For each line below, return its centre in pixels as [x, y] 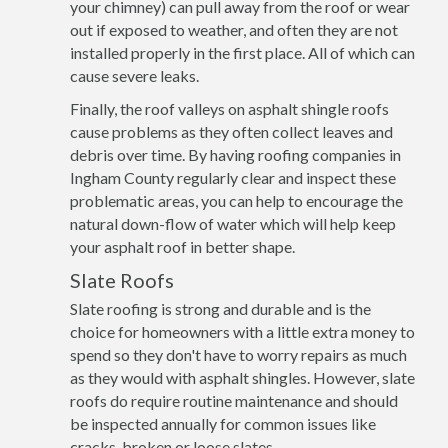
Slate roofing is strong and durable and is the [220, 308]
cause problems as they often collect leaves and [231, 131]
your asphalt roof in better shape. [182, 246]
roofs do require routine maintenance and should [234, 400]
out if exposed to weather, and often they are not [234, 29]
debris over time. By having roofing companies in [235, 154]
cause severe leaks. [134, 75]
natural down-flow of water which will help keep [233, 223]
